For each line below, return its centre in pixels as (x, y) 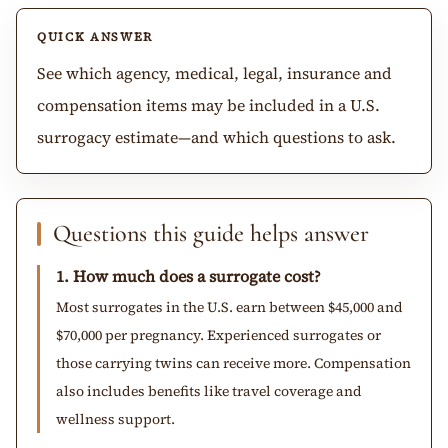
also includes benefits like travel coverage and (209, 390)
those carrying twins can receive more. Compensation (233, 362)
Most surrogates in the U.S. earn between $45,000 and (229, 306)
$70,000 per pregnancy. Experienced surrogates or (218, 334)
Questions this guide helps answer (211, 233)
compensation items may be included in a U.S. (208, 104)
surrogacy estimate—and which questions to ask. (216, 136)
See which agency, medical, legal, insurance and (214, 72)
